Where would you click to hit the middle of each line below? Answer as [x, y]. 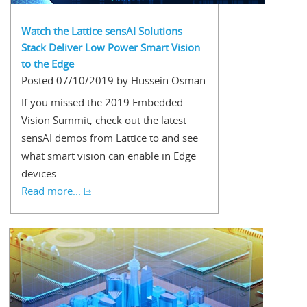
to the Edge [48, 64]
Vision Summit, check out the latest [104, 120]
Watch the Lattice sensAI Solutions [102, 31]
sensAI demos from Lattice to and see [110, 138]
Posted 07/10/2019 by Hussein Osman [113, 80]
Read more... [51, 191]
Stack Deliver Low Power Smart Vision [111, 47]
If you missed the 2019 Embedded [102, 102]
